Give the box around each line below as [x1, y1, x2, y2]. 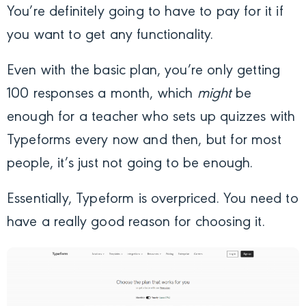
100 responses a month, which [7, 87, 197, 102]
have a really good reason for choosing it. [7, 215, 265, 231]
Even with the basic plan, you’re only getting [7, 64, 281, 79]
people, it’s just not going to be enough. [7, 156, 253, 172]
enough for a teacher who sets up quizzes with [7, 110, 296, 126]
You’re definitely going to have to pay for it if [7, 5, 283, 20]
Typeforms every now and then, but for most [7, 133, 281, 149]
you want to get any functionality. [7, 28, 218, 44]
